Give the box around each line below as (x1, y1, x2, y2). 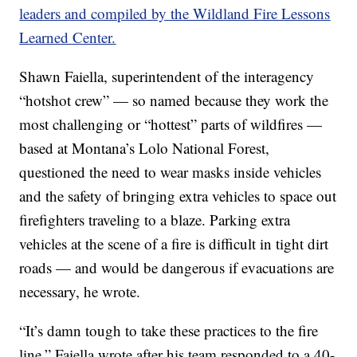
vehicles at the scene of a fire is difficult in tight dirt (19, 233, 329, 254)
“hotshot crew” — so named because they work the (19, 90, 329, 111)
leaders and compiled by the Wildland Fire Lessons (19, 3, 331, 24)
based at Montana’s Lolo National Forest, (19, 138, 270, 159)
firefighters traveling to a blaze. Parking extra (19, 210, 291, 230)
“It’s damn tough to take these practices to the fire (19, 320, 319, 341)
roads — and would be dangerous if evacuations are (19, 257, 335, 278)
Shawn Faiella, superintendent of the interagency (19, 66, 315, 87)
